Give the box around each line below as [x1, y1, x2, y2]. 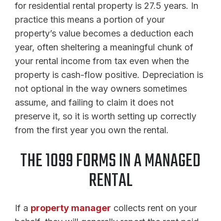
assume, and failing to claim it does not [15, 97, 174, 108]
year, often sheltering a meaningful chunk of [15, 41, 193, 52]
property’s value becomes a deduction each [15, 28, 193, 38]
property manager [31, 202, 111, 213]
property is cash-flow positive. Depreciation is [15, 69, 203, 80]
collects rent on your [111, 202, 197, 213]
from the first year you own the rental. [15, 124, 169, 135]
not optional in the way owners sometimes [15, 83, 187, 94]
